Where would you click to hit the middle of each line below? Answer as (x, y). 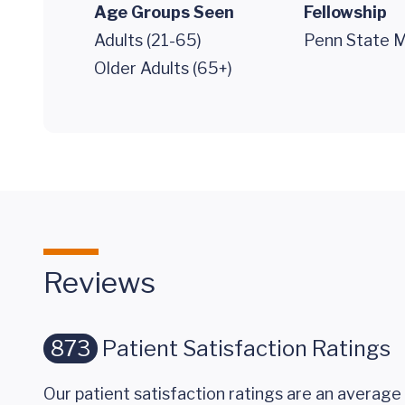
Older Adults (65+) (163, 68)
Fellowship (345, 12)
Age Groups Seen (164, 12)
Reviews (99, 283)
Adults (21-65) (148, 40)
